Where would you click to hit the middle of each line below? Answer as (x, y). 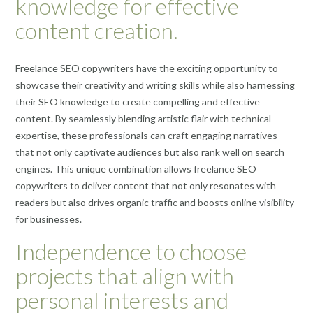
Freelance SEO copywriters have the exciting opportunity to (147, 68)
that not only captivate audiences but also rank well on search (150, 152)
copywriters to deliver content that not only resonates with (146, 186)
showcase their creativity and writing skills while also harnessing (155, 85)
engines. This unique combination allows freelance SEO (136, 169)
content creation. (97, 30)
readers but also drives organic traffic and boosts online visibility (155, 203)
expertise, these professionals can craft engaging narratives (146, 136)
